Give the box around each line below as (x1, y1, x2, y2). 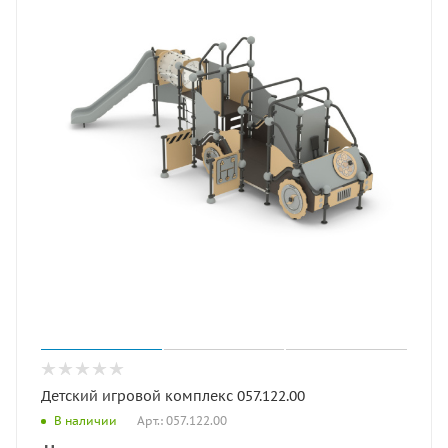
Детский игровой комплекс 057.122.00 (41, 386, 305, 405)
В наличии (54, 413, 117, 429)
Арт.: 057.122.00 (137, 412, 227, 428)
